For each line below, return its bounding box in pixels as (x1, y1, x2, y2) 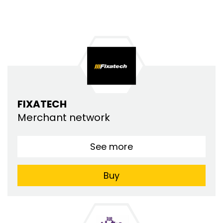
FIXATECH (17, 97, 67, 111)
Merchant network (17, 111, 112, 125)
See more (90, 140, 133, 153)
